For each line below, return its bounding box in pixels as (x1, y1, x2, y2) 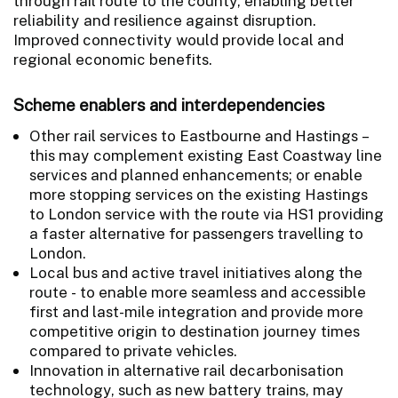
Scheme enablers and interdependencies (13, 94, 325, 115)
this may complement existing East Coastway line (29, 146, 382, 164)
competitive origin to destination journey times (29, 322, 360, 340)
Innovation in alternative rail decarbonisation (29, 361, 344, 379)
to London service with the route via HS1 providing (29, 204, 384, 223)
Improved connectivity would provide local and (13, 30, 344, 49)
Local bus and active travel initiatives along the (29, 263, 362, 282)
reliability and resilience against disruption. (13, 11, 316, 29)
